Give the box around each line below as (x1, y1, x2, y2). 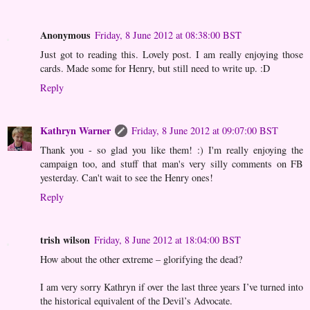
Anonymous (40, 28, 91, 43)
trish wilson (40, 232, 90, 248)
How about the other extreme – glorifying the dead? (40, 253, 242, 266)
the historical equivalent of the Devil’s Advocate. (40, 294, 232, 308)
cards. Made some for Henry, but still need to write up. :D (40, 62, 270, 75)
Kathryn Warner (40, 123, 111, 138)
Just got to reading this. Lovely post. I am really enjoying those (40, 48, 303, 62)
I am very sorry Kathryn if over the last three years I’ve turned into (40, 280, 303, 294)
